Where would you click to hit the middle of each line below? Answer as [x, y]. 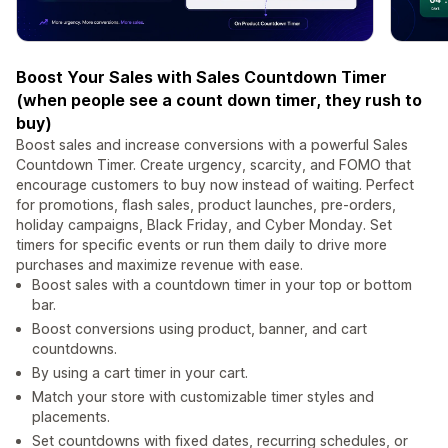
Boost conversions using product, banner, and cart [199, 329]
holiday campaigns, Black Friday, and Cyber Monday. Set [204, 225]
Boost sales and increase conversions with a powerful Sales [212, 145]
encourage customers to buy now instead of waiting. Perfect [215, 185]
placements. [71, 417]
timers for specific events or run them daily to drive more [201, 245]
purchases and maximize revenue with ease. [159, 265]
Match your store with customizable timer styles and [203, 397]
